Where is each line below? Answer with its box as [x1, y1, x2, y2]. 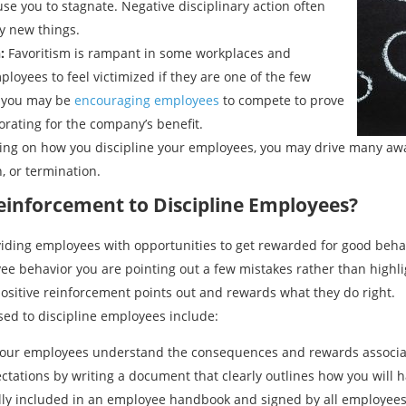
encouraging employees [74, 92, 219, 109]
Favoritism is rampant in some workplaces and [5, 44, 291, 62]
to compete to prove [219, 92, 344, 109]
